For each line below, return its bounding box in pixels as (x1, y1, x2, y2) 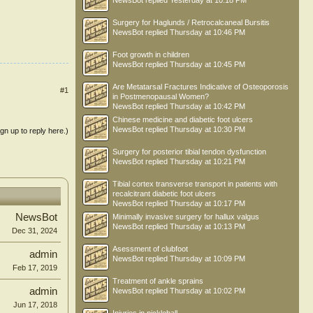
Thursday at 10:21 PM (170, 157, 245, 166)
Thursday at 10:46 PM (170, 28, 245, 36)
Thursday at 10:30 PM (170, 125, 245, 133)
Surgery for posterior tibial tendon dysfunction (112, 147, 266, 156)
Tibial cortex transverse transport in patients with (112, 180, 277, 188)
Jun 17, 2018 (13, 300, 57, 310)
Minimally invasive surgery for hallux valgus (112, 212, 259, 221)
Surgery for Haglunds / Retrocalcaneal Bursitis (112, 18, 270, 27)
